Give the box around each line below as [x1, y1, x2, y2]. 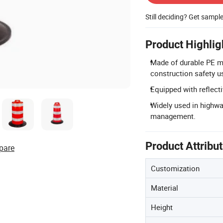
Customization [151, 163, 200, 173]
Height [151, 202, 173, 212]
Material [151, 183, 178, 193]
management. [150, 111, 196, 121]
